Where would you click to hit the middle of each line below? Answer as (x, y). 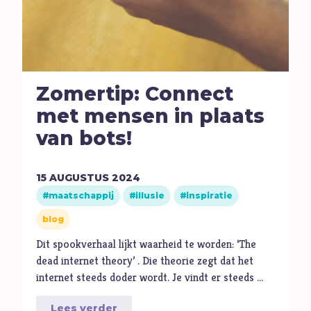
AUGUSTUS (79, 178)
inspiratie (210, 196)
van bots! (84, 138)
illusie (150, 196)
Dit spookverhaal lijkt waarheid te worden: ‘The (146, 244)
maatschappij (82, 196)
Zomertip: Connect (135, 94)
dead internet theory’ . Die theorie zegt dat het (145, 261)
